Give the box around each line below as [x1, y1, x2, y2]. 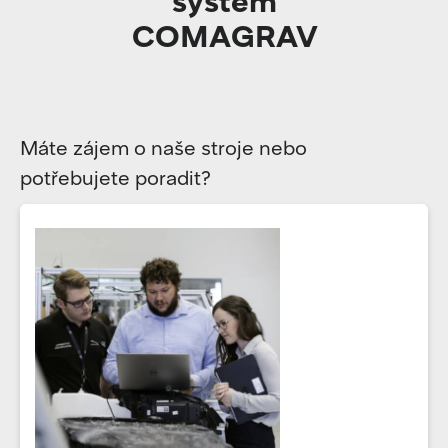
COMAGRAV [132, 16, 318, 54]
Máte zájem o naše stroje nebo [20, 134, 307, 160]
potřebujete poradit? [20, 164, 211, 190]
